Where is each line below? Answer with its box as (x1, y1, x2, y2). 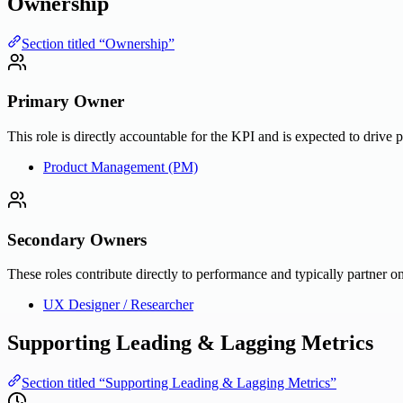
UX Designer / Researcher (43, 297, 193, 313)
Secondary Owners (7, 229, 147, 249)
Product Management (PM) (43, 158, 198, 175)
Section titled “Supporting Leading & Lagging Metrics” (22, 375, 336, 391)
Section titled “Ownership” (22, 35, 175, 51)
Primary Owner (7, 92, 124, 112)
